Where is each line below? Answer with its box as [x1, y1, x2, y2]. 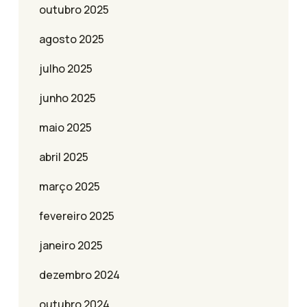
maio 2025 [39, 120, 92, 136]
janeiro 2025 [39, 238, 103, 254]
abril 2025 [39, 149, 88, 165]
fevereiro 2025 [39, 208, 114, 224]
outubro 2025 [39, 2, 109, 18]
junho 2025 [39, 90, 96, 106]
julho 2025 [39, 61, 93, 77]
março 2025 [39, 179, 100, 195]
